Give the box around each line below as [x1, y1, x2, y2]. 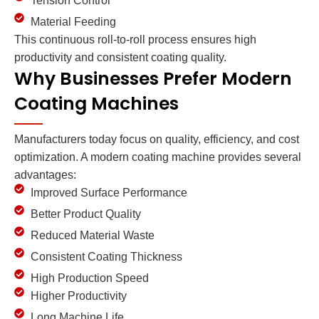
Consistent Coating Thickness [30, 251, 182, 263]
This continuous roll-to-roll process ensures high [14, 33, 256, 46]
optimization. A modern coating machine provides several [14, 151, 301, 164]
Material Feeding [30, 16, 116, 28]
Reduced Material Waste [30, 229, 155, 242]
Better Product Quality [30, 208, 141, 221]
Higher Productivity [30, 290, 127, 303]
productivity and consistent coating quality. [14, 51, 226, 64]
